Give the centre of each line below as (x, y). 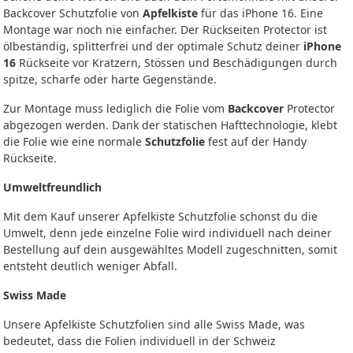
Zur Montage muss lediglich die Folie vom (115, 108)
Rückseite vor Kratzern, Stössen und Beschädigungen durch (176, 62)
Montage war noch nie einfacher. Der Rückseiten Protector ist (165, 29)
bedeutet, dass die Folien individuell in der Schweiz (139, 340)
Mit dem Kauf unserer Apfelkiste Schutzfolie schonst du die (160, 216)
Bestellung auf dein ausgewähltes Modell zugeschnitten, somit (170, 249)
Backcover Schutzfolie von (73, 13)
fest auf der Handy (256, 141)
